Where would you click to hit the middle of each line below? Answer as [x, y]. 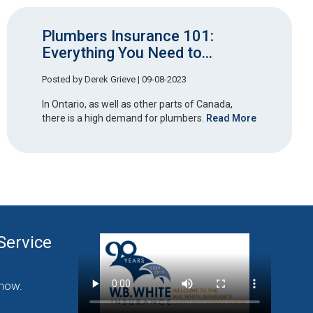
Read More [231, 118]
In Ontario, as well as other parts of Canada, [137, 104]
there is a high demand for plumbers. [124, 118]
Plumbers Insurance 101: [128, 36]
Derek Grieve [110, 79]
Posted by [63, 79]
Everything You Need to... [127, 53]
